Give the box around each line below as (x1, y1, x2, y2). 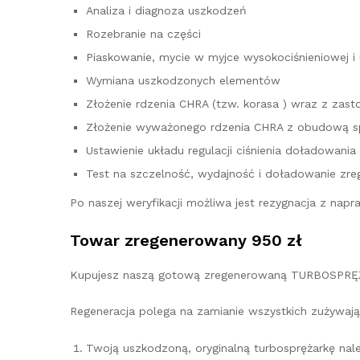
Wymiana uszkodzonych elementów (86, 73, 280, 87)
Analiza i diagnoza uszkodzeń (86, 3, 247, 17)
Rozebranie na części (86, 27, 201, 40)
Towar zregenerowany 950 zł (70, 230, 302, 250)
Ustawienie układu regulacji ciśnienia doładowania (86, 143, 356, 157)
